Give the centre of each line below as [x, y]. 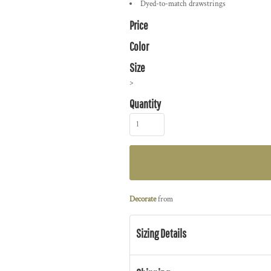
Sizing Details [161, 233]
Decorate [143, 199]
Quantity [145, 104]
